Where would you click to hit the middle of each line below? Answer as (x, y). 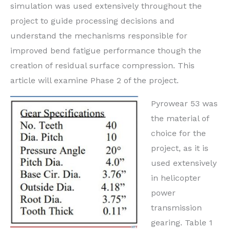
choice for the (178, 133)
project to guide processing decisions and (92, 21)
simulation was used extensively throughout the (106, 6)
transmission (176, 208)
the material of (180, 119)
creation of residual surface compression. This (102, 66)
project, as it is (180, 148)
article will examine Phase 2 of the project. (94, 81)
